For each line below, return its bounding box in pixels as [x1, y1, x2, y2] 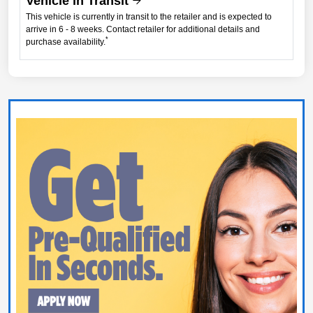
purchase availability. [26, 36, 105, 47]
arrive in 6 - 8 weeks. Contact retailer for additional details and [26, 24, 260, 34]
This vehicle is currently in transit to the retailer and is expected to [26, 11, 272, 22]
